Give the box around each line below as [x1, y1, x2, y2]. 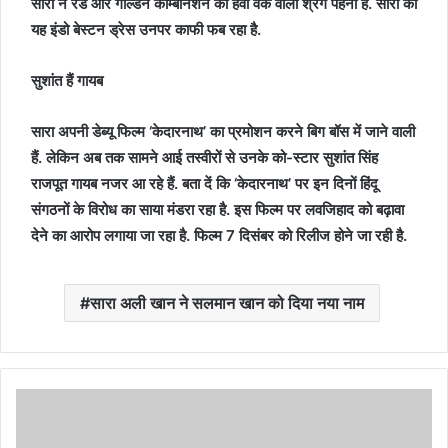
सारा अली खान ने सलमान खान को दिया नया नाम [89, 293, 364, 313]
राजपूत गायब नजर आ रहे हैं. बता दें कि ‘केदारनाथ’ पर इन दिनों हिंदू [31, 174, 378, 193]
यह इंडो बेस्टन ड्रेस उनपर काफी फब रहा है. [31, 20, 261, 39]
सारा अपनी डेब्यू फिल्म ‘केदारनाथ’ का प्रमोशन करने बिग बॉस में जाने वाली [31, 122, 415, 141]
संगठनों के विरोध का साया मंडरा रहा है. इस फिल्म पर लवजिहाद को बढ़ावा [31, 200, 404, 219]
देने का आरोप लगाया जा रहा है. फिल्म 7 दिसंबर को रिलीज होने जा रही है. [31, 226, 411, 245]
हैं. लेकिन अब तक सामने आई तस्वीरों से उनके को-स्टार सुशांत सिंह [31, 148, 378, 167]
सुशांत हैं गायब [31, 71, 107, 90]
